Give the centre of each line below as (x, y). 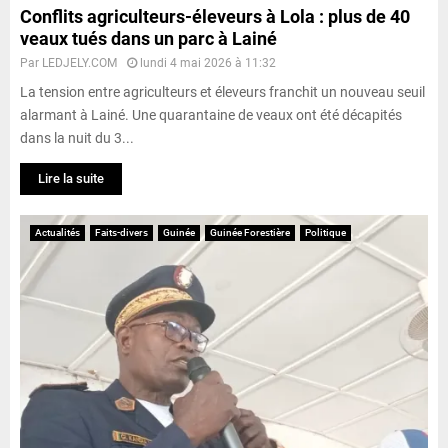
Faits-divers (121, 232)
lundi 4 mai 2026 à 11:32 (208, 62)
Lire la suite (71, 178)
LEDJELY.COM (79, 62)
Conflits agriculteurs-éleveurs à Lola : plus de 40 (215, 16)
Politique (325, 232)
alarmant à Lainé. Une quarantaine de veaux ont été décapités (211, 114)
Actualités (57, 232)
